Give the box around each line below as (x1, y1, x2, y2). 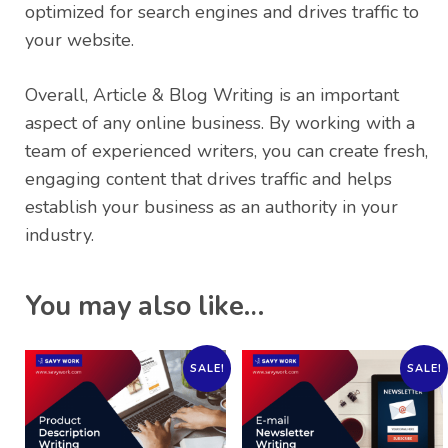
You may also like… (25, 288, 264, 326)
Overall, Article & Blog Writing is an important (25, 83, 399, 108)
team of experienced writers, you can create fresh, (25, 139, 428, 164)
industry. (25, 223, 94, 248)
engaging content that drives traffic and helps (25, 167, 392, 192)
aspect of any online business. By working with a (25, 111, 415, 136)
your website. (25, 28, 134, 53)
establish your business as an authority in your (25, 195, 398, 220)
